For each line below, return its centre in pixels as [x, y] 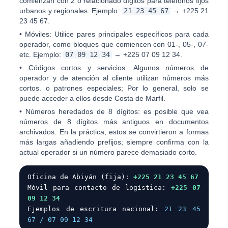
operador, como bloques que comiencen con [94, 44]
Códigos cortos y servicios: [78, 68]
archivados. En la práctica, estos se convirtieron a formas [114, 132]
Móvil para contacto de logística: [99, 188]
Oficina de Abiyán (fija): [81, 177]
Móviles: [38, 34]
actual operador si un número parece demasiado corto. [108, 152]
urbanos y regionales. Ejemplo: [70, 11]
